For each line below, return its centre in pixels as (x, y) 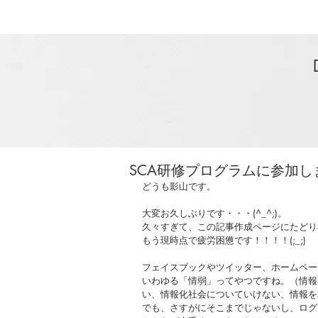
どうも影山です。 (179, 186)
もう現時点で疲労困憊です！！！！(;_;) (224, 240)
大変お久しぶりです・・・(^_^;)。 (214, 213)
